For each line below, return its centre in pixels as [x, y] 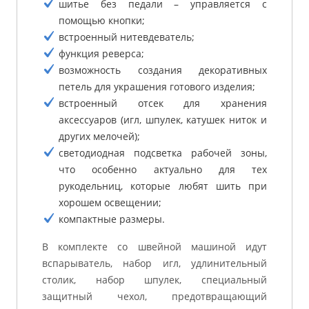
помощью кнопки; [102, 20]
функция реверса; [101, 53]
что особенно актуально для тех [163, 169]
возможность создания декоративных [163, 70]
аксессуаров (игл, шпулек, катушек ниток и [163, 119]
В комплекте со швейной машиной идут [154, 246]
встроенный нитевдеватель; [127, 37]
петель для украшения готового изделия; [157, 86]
